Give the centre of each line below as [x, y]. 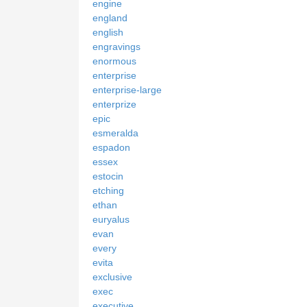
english [108, 33]
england [110, 18]
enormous [114, 61]
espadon [111, 148]
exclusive [112, 277]
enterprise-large [127, 90]
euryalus [111, 220]
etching [108, 191]
